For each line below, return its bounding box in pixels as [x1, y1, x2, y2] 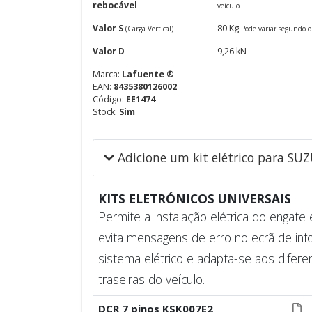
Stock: [93, 106, 119, 118]
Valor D [93, 45, 125, 57]
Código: [93, 93, 126, 105]
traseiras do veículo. [97, 271, 205, 288]
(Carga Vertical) [125, 24, 173, 33]
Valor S [93, 22, 125, 34]
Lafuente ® [122, 68, 174, 80]
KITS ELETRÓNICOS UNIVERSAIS [97, 190, 291, 207]
